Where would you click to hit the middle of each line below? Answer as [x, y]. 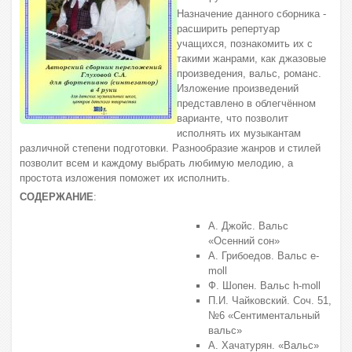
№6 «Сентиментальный [264, 315]
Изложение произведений [238, 88]
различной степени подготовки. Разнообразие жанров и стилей [170, 148]
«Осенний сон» [244, 241]
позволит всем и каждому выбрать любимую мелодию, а [156, 163]
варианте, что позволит [233, 118]
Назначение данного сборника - [251, 14]
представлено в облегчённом [246, 103]
